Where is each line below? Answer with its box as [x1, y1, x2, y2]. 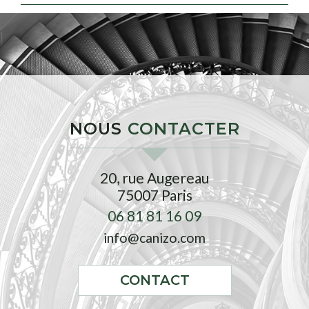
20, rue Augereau [100, 168, 209, 186]
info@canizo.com [103, 229, 206, 246]
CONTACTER [127, 118, 240, 139]
